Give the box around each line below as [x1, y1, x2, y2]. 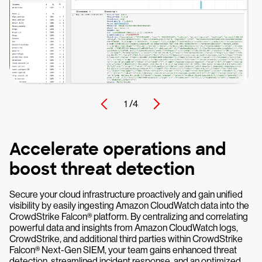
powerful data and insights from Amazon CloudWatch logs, [9, 222, 238, 234]
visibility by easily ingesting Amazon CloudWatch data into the [9, 200, 249, 212]
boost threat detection [9, 158, 195, 181]
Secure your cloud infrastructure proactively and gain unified [9, 189, 243, 201]
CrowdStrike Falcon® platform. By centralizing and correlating [9, 211, 248, 223]
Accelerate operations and [9, 139, 226, 161]
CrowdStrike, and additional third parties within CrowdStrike [9, 233, 243, 245]
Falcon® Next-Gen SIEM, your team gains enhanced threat [9, 244, 237, 256]
